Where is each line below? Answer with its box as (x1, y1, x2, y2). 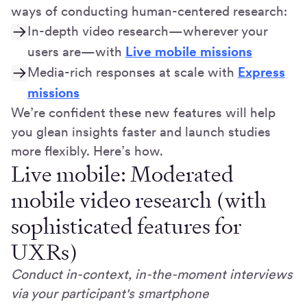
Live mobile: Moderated (11, 159, 234, 188)
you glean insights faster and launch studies (11, 123, 271, 140)
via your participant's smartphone (11, 285, 209, 302)
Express (238, 64, 285, 80)
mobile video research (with (11, 185, 267, 214)
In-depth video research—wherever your (27, 23, 268, 39)
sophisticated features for (11, 211, 241, 241)
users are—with (27, 43, 125, 60)
